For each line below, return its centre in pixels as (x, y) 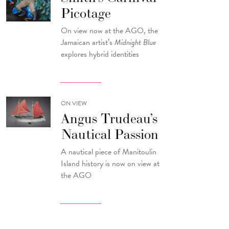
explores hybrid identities (100, 54)
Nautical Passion (110, 134)
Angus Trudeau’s (109, 118)
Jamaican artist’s (88, 43)
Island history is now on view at (110, 164)
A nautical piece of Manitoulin (109, 152)
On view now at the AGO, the (110, 31)
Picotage (86, 13)
